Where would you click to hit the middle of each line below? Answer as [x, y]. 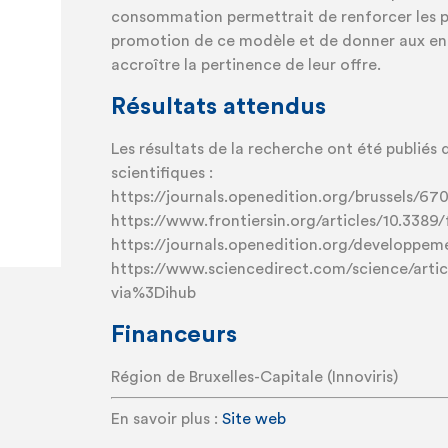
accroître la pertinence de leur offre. [245, 65]
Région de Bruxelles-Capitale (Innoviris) [254, 377]
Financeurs [173, 335]
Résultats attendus [218, 107]
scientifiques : [161, 173]
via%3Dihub [153, 293]
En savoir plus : [166, 419]
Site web [253, 419]
